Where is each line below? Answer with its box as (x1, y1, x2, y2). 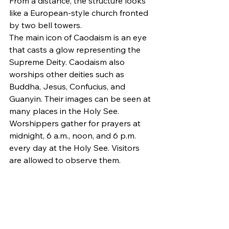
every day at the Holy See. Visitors (9, 143, 142, 153)
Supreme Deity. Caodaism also (9, 57, 127, 67)
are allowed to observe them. (9, 155, 121, 166)
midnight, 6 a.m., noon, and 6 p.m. (9, 130, 138, 141)
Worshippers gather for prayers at (9, 118, 143, 129)
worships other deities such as (9, 69, 126, 80)
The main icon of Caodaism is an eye (9, 32, 149, 43)
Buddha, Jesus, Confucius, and (9, 81, 127, 92)
